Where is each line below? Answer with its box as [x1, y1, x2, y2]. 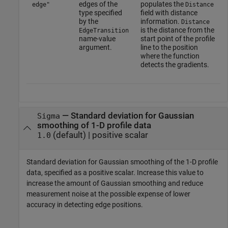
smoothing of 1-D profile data [37, 120, 151, 130]
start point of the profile [140, 34, 215, 43]
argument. [78, 43, 112, 51]
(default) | [50, 130, 92, 140]
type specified [78, 8, 122, 17]
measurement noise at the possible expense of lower [26, 190, 190, 198]
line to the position [140, 43, 198, 51]
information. [140, 17, 181, 25]
